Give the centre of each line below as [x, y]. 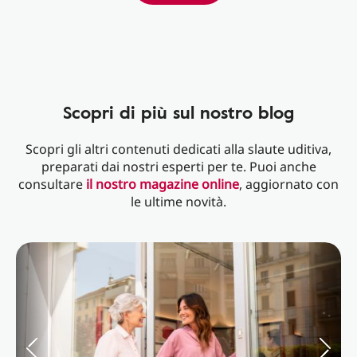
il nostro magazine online [163, 184]
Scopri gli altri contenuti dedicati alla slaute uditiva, [178, 149]
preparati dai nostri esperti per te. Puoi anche [178, 167]
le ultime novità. [178, 202]
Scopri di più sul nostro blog [178, 112]
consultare [52, 184]
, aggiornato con [289, 184]
